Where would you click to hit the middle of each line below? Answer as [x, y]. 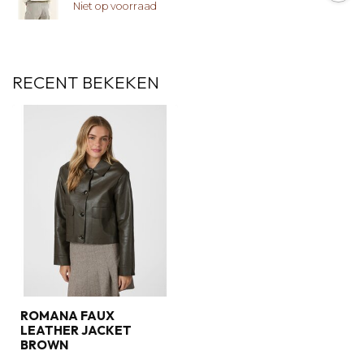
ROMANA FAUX [67, 315]
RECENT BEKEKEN [86, 82]
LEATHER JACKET [76, 330]
